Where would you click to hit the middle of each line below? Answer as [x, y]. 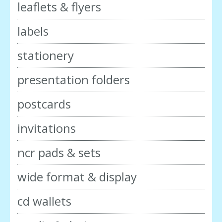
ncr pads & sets [59, 152]
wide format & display [77, 176]
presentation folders [74, 79]
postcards [44, 104]
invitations [47, 128]
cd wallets [44, 201]
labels [33, 31]
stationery [46, 55]
